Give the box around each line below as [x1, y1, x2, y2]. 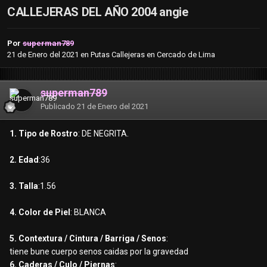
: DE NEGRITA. [78, 129, 129, 139]
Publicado [41, 102, 77, 111]
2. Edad [10, 155, 39, 165]
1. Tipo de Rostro [10, 129, 78, 139]
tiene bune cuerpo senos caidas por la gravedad [10, 247, 188, 257]
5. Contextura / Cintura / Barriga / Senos [10, 234, 166, 244]
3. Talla [10, 181, 38, 191]
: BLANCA [70, 207, 106, 218]
